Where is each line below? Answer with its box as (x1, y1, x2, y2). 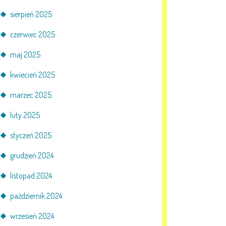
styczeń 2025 (10, 130, 51, 140)
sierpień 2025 (10, 9, 52, 19)
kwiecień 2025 (10, 70, 55, 80)
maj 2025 (10, 49, 40, 60)
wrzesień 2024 (10, 211, 54, 221)
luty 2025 (10, 110, 40, 120)
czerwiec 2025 (10, 29, 55, 39)
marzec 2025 (10, 90, 51, 100)
